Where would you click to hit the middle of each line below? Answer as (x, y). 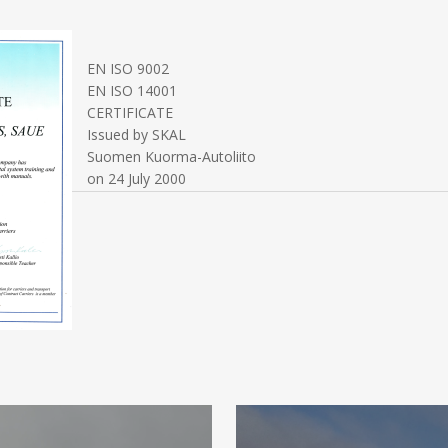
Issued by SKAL (137, 134)
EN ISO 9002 (128, 68)
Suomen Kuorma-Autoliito (172, 156)
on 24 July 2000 (137, 178)
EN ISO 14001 (132, 90)
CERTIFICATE (130, 112)
